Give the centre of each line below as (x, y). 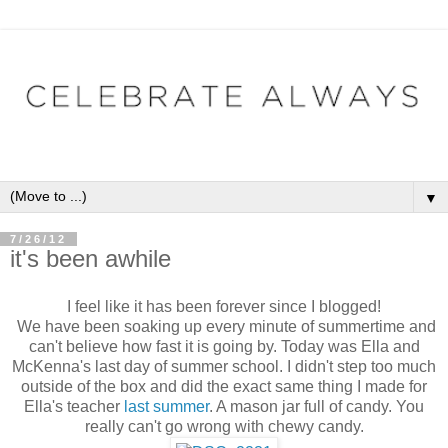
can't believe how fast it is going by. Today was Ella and (224, 346)
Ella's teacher (74, 406)
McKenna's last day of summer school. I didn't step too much (224, 366)
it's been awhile (90, 259)
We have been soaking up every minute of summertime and (224, 326)
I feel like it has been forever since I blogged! (224, 306)
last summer (166, 406)
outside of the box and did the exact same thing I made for (224, 386)
